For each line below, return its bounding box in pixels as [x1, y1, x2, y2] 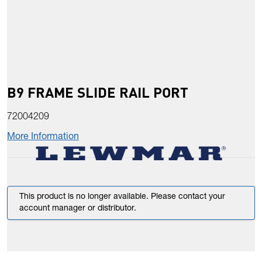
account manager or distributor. [19, 205, 136, 213]
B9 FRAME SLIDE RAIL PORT [7, 83, 188, 102]
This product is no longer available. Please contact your [19, 193, 225, 202]
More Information [7, 133, 79, 143]
